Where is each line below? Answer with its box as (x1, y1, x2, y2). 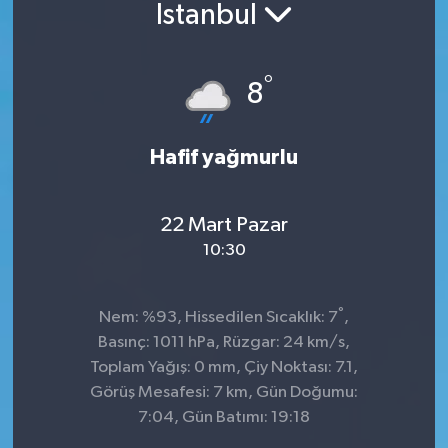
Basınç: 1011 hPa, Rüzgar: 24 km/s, (98, 334, 350, 351)
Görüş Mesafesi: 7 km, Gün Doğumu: (90, 384, 358, 401)
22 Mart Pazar (160, 213, 288, 236)
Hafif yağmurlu (150, 147, 298, 168)
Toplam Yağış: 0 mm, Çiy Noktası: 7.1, (90, 359, 358, 376)
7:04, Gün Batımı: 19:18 (138, 409, 310, 426)
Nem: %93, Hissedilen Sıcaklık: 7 (99, 309, 338, 326)
